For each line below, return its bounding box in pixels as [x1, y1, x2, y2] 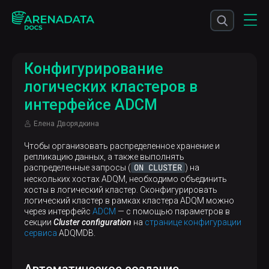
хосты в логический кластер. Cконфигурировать [24, 185, 217, 195]
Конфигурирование [24, 60, 163, 77]
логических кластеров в [24, 78, 198, 95]
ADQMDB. [57, 228, 95, 238]
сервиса [24, 228, 57, 238]
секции [24, 217, 53, 227]
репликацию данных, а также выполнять [24, 152, 184, 162]
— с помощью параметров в [116, 207, 230, 216]
